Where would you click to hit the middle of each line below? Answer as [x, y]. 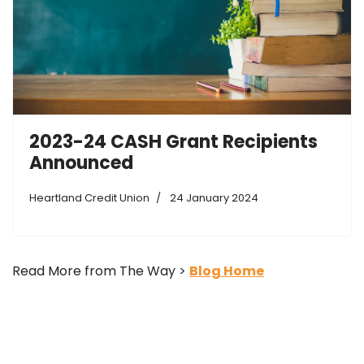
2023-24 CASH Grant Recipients [173, 141]
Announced [81, 162]
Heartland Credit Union [89, 197]
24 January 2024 [214, 197]
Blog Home [227, 271]
